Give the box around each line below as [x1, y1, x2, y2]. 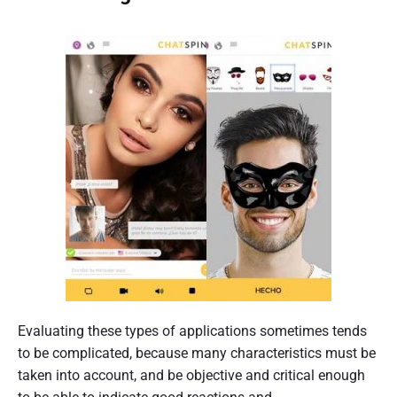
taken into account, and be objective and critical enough [18, 367, 365, 384]
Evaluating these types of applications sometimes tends [18, 323, 367, 339]
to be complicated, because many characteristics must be [18, 345, 376, 362]
